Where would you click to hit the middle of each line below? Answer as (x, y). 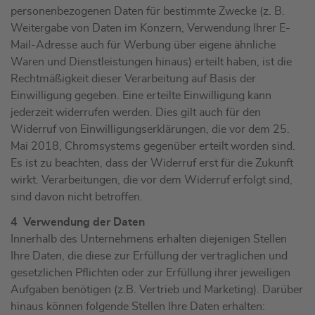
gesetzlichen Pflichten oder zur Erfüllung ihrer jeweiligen (150, 273)
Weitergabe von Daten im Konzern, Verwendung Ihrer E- (150, 28)
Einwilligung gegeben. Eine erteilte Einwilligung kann (141, 96)
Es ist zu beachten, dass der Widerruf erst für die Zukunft (152, 163)
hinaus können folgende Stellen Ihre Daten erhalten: (138, 307)
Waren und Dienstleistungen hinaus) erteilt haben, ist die (151, 62)
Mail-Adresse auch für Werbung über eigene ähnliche (143, 45)
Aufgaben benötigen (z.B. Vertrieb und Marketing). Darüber (157, 290)
